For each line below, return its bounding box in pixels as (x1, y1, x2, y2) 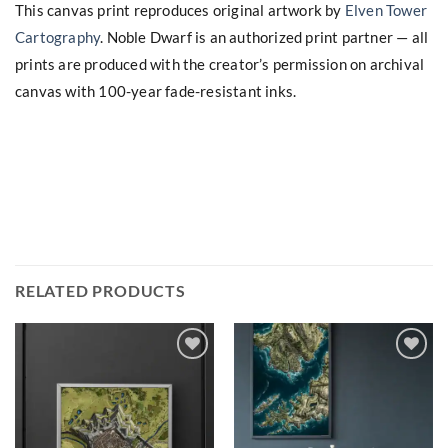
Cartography (15, 27, 101, 46)
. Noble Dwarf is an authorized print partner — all (100, 27, 429, 46)
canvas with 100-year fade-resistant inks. (15, 81, 297, 100)
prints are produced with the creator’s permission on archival (15, 54, 425, 73)
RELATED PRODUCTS (15, 281, 186, 301)
